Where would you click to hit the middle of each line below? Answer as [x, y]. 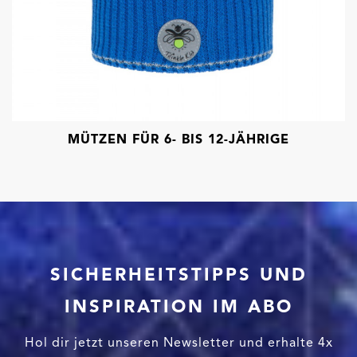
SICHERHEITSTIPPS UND [178, 274]
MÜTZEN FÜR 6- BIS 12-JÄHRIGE [178, 139]
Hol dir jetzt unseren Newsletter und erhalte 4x [178, 342]
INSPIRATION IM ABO [178, 306]
